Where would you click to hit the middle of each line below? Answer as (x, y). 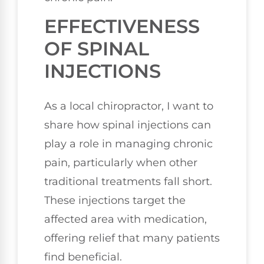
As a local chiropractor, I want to (129, 106)
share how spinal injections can (128, 125)
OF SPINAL (97, 49)
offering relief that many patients (132, 238)
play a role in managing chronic (128, 144)
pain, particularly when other (121, 163)
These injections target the (115, 201)
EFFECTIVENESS (122, 27)
